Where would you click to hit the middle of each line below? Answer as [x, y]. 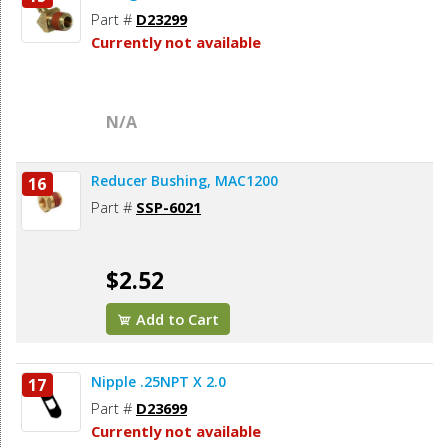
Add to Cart [176, 319]
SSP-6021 [168, 207]
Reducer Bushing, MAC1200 [184, 181]
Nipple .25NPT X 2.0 [158, 382]
